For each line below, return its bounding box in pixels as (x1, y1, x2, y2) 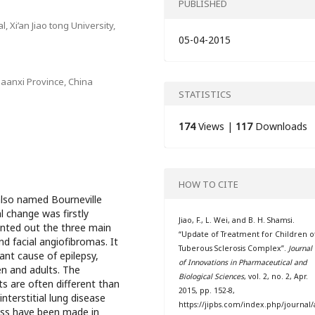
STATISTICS (179, 87, 232, 101)
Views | (195, 120, 236, 134)
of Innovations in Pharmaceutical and (179, 257, 307, 268)
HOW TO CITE (179, 177, 239, 191)
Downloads (252, 120, 308, 134)
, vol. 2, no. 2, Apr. (244, 271, 309, 282)
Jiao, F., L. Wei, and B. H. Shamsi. (179, 215, 295, 226)
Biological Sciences (179, 271, 245, 282)
